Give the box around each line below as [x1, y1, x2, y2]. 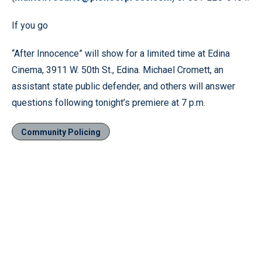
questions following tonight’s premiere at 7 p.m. [12, 97, 205, 108]
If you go [12, 20, 48, 31]
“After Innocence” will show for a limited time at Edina [12, 48, 230, 59]
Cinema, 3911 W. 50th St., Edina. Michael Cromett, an [12, 64, 223, 75]
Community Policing [21, 127, 101, 137]
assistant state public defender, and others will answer [12, 81, 235, 92]
